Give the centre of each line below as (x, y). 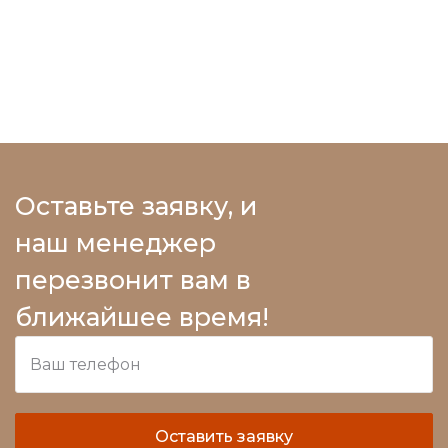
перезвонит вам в (133, 280)
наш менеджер (115, 243)
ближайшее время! (142, 317)
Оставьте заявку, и (136, 206)
